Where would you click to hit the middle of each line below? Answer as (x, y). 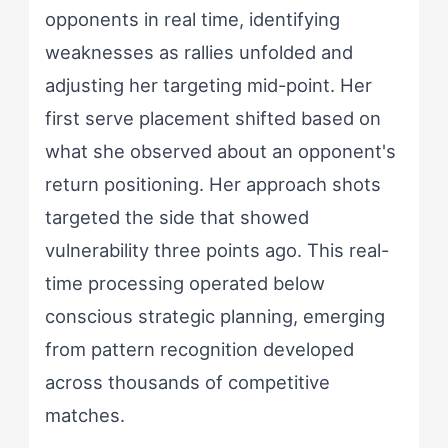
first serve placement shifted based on (212, 118)
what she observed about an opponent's (220, 151)
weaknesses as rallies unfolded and (198, 52)
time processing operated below (184, 283)
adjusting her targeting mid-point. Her (208, 85)
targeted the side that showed (176, 217)
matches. (84, 415)
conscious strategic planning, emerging (214, 316)
